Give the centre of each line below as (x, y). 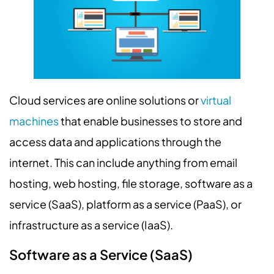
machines (34, 121)
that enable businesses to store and (150, 121)
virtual (216, 100)
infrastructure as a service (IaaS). (91, 225)
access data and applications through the (115, 142)
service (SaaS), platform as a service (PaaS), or (125, 204)
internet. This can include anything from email (123, 163)
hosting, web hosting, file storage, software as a (131, 183)
